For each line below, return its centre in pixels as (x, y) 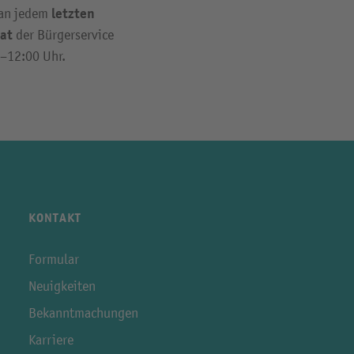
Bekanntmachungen (83, 313)
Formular (54, 260)
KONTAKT (55, 218)
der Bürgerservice (63, 35)
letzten (73, 14)
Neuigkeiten (62, 286)
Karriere (51, 340)
